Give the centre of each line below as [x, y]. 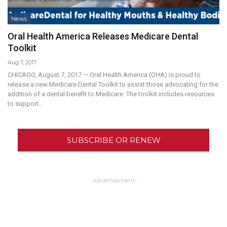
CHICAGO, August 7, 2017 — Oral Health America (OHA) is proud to [104, 74]
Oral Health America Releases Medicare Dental [103, 36]
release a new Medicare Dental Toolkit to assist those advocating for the [113, 84]
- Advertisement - [113, 180]
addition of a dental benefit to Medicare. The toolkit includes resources [111, 94]
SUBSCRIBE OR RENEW [113, 140]
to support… [25, 103]
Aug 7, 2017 [22, 62]
